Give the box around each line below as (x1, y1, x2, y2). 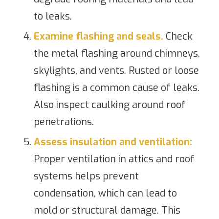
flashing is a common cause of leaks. (33, 81, 199, 94)
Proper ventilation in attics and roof (33, 152, 195, 166)
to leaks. (33, 9, 72, 23)
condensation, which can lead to (33, 186, 177, 200)
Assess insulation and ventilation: (33, 135, 192, 149)
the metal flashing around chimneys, (33, 46, 200, 60)
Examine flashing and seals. (33, 29, 163, 43)
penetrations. (33, 115, 94, 129)
